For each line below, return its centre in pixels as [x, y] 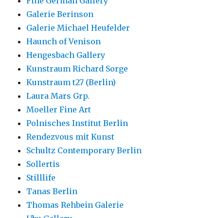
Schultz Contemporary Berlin [84, 151]
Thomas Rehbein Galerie [75, 205]
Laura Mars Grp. [58, 96]
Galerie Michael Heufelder [78, 28]
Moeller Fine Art [59, 110]
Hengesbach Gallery [66, 55]
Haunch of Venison [64, 42]
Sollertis [43, 164]
